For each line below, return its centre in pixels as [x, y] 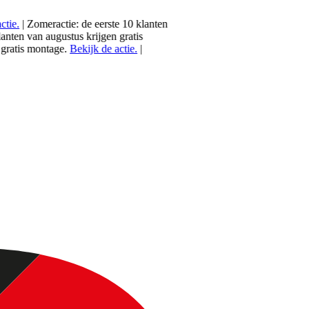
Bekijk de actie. [85, 49]
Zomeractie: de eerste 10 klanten [79, 24]
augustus [46, 36]
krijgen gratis [95, 36]
